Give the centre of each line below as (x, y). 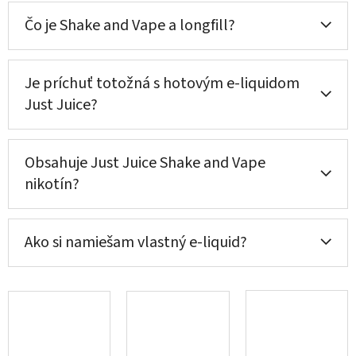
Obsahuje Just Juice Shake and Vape (145, 163)
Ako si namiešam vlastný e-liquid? (136, 242)
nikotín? (52, 184)
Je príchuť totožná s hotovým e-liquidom (162, 83)
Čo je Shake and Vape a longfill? (130, 25)
